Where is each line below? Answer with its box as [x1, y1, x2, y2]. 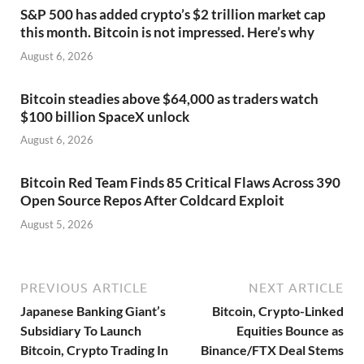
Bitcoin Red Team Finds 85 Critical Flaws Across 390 [20, 174, 340, 192]
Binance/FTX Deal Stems [201, 341, 344, 357]
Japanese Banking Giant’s [20, 302, 166, 318]
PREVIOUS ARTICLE [20, 279, 148, 295]
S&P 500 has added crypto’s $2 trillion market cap [20, 6, 326, 24]
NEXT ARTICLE [249, 279, 344, 295]
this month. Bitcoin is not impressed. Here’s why [20, 24, 314, 41]
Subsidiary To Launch [20, 322, 141, 338]
